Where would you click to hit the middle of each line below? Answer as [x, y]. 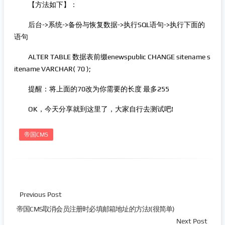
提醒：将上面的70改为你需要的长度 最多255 [92, 89]
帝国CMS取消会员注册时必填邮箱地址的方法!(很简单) [96, 209]
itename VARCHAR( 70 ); [52, 69]
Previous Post [41, 194]
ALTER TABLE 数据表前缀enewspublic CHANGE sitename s [112, 57]
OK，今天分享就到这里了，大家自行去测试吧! [94, 109]
